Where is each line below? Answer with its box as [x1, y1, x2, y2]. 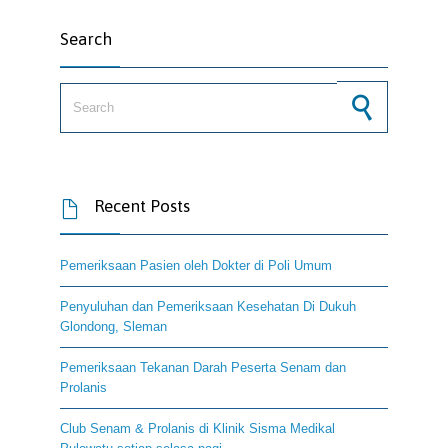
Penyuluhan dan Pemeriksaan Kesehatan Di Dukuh [60, 298, 356, 314]
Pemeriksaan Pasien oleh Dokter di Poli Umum [60, 257, 332, 273]
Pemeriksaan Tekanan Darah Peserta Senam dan [60, 359, 346, 375]
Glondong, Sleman [60, 318, 167, 334]
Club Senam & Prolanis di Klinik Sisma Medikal [60, 420, 335, 436]
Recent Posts [90, 195, 190, 216]
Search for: [59, 83, 123, 99]
